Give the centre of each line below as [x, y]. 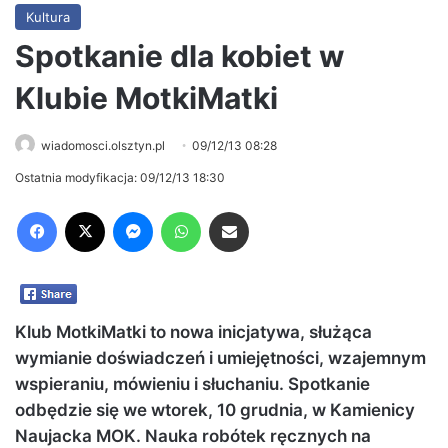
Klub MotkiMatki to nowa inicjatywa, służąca [193, 332]
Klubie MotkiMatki [146, 97]
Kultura [48, 16]
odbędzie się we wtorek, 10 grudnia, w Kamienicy [215, 410]
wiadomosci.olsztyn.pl [103, 145]
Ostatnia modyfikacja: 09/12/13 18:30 [120, 177]
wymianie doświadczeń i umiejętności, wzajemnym [220, 358]
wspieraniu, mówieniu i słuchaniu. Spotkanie [192, 384]
